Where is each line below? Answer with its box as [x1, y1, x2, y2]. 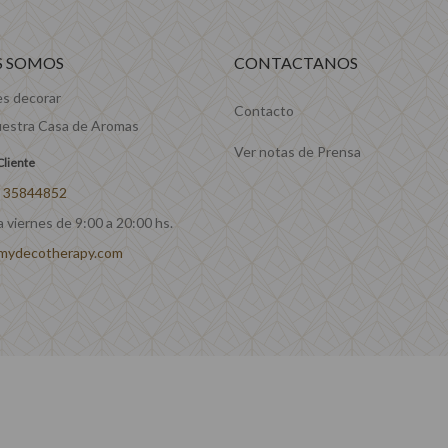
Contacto [234, 102, 294, 119]
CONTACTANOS [234, 53, 358, 72]
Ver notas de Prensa [234, 143, 361, 160]
